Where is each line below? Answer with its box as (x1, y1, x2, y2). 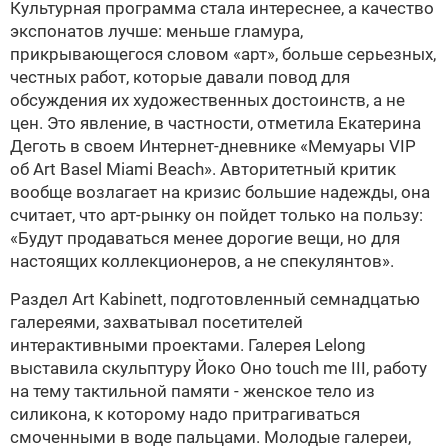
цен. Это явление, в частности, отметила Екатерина (10, 113, 421, 133)
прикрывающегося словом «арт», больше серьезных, (10, 44, 436, 64)
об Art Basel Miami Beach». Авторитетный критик (10, 159, 396, 179)
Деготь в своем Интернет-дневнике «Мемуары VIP (10, 136, 416, 156)
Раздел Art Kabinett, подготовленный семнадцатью (10, 289, 420, 309)
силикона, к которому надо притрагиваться (10, 404, 360, 424)
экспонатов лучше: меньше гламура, (10, 21, 303, 41)
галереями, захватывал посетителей (10, 312, 303, 332)
